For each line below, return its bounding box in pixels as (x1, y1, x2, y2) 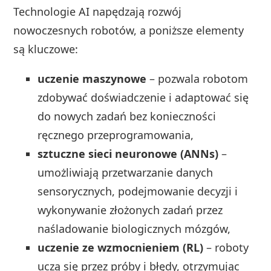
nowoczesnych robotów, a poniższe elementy (13, 22, 244, 38)
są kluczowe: (13, 41, 79, 56)
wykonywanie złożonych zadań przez (38, 202, 223, 217)
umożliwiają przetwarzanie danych (38, 165, 214, 180)
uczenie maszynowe (38, 71, 147, 86)
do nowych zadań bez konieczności (38, 108, 217, 123)
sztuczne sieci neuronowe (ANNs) (38, 146, 219, 161)
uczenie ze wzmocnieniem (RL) (38, 240, 204, 255)
